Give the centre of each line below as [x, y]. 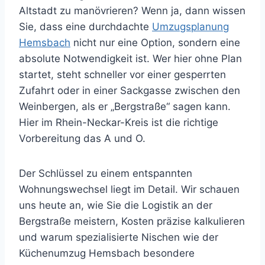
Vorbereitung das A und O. [82, 138]
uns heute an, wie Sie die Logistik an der [116, 205]
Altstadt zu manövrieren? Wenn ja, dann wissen [132, 10]
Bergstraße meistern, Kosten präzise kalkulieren [132, 221]
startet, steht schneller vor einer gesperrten [122, 74]
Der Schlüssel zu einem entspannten [106, 173]
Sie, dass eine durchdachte [85, 26]
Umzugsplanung [190, 26]
